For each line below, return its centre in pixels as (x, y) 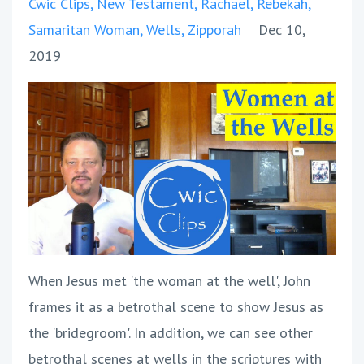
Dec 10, (282, 30)
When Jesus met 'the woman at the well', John (169, 280)
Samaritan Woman (84, 30)
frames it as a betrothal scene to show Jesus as (176, 306)
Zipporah (214, 30)
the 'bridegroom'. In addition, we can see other (171, 332)
